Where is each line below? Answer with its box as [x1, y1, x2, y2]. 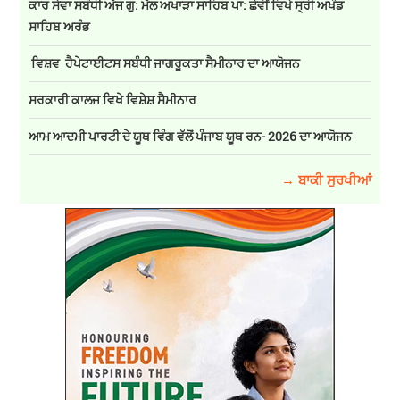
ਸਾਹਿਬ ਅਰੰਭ [29, 18, 91, 36]
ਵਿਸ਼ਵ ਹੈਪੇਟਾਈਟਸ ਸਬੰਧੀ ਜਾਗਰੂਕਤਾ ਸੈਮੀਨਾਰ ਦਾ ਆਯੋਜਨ [29, 54, 301, 72]
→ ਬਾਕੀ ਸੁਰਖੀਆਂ [280, 171, 371, 189]
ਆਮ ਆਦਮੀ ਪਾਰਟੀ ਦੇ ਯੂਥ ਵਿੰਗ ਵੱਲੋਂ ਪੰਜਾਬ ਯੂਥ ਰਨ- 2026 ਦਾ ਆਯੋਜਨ [29, 128, 353, 146]
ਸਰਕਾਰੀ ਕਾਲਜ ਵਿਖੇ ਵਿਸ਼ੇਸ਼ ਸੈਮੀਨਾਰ [29, 91, 197, 109]
